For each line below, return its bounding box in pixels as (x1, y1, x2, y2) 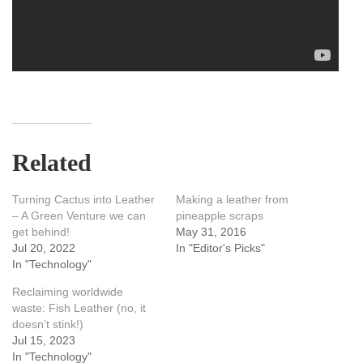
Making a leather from (175, 193, 288, 207)
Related (12, 149, 92, 177)
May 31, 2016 (175, 225, 246, 239)
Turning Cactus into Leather (12, 193, 155, 207)
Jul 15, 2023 (12, 334, 75, 348)
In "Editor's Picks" (175, 241, 265, 255)
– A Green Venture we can (12, 209, 146, 223)
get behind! (12, 225, 70, 239)
